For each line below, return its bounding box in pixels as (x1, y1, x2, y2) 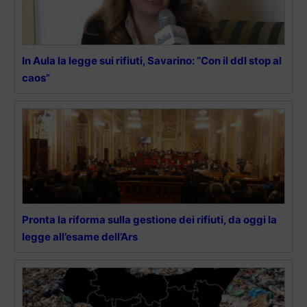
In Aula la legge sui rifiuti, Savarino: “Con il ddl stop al (22, 53, 282, 67)
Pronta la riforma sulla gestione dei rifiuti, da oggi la (22, 212, 277, 226)
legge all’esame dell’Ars (22, 230, 138, 243)
